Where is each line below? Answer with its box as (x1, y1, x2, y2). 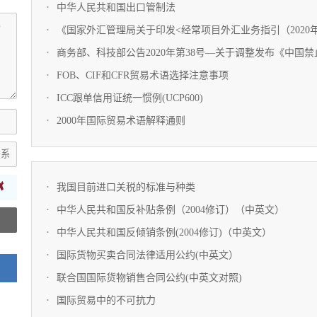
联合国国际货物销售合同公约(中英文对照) (57, 272, 242, 283)
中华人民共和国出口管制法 (57, 2, 175, 13)
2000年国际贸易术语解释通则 (57, 115, 185, 126)
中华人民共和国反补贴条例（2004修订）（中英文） (57, 204, 284, 215)
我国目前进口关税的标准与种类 (57, 182, 195, 192)
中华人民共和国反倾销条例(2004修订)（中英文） (57, 227, 272, 238)
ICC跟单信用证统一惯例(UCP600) (57, 93, 203, 103)
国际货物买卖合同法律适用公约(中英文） (57, 250, 238, 260)
